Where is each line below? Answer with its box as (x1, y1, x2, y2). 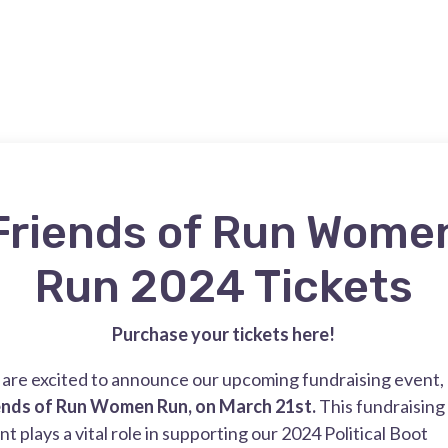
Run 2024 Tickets (34, 260, 414, 313)
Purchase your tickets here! (112, 322, 336, 345)
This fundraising (315, 394, 445, 417)
